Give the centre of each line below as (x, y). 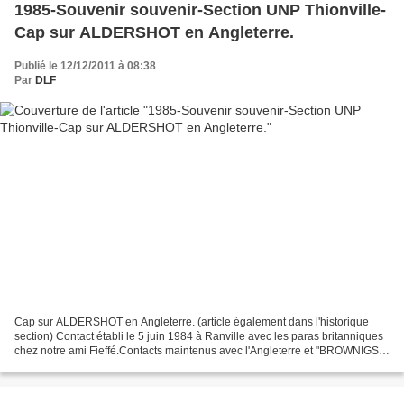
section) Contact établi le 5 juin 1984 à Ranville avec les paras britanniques (199, 336)
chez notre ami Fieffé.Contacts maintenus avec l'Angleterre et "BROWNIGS (197, 350)
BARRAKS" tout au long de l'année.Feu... (115, 365)
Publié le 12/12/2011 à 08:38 (85, 66)
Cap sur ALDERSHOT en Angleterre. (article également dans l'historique (192, 321)
